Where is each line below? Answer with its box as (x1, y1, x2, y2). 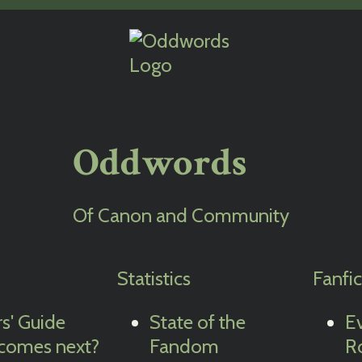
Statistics (117, 267, 192, 290)
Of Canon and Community (73, 204, 289, 227)
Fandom (149, 335, 220, 358)
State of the (149, 310, 246, 334)
